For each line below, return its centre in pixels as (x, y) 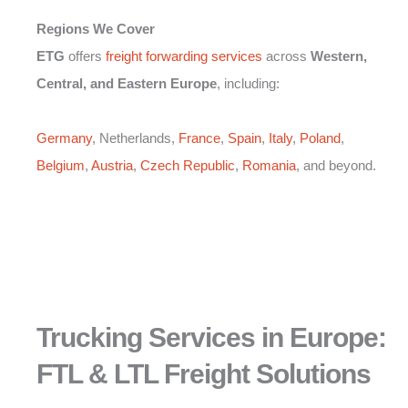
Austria (112, 166)
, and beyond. (336, 166)
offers (85, 56)
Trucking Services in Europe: (211, 338)
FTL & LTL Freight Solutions (204, 374)
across (286, 56)
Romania (269, 166)
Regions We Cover (96, 29)
